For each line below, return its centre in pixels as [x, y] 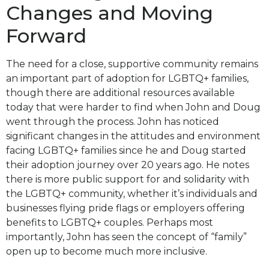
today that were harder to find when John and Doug [133, 107]
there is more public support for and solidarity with [128, 180]
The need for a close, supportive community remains [132, 64]
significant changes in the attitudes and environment [133, 136]
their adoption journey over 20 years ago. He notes [128, 165]
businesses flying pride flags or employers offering [125, 208]
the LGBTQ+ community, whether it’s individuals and [132, 194]
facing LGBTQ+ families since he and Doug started [126, 151]
